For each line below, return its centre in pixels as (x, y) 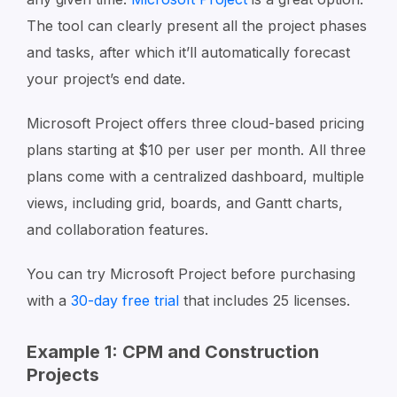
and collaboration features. (117, 230)
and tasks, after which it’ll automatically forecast (188, 52)
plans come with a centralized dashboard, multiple (195, 176)
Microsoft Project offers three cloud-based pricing (195, 123)
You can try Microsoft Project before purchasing (191, 274)
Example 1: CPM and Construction (173, 352)
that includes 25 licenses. (265, 300)
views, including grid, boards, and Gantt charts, (185, 203)
